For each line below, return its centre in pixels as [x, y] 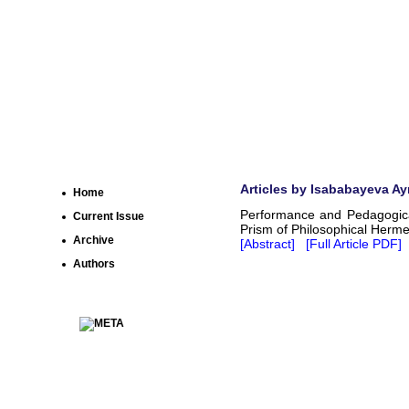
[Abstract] [267, 244]
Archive [94, 240]
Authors [94, 264]
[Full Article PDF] [354, 244]
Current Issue [109, 216]
